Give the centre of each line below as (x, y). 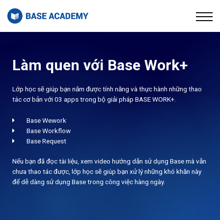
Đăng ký (110, 50)
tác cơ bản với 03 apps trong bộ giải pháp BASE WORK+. (95, 99)
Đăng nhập (110, 34)
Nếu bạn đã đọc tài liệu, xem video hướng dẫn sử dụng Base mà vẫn (109, 161)
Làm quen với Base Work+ (100, 65)
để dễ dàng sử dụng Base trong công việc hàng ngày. (89, 182)
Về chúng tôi (108, 17)
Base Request (46, 141)
